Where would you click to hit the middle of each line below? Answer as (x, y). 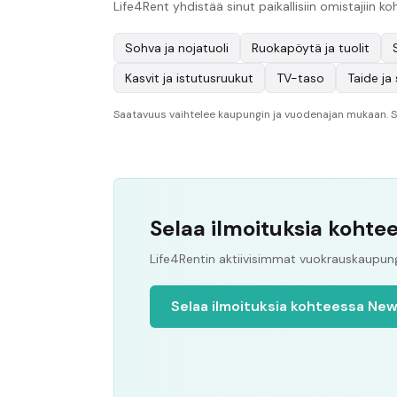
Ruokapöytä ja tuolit (311, 48)
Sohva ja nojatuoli (177, 48)
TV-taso (300, 78)
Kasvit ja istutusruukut (189, 78)
